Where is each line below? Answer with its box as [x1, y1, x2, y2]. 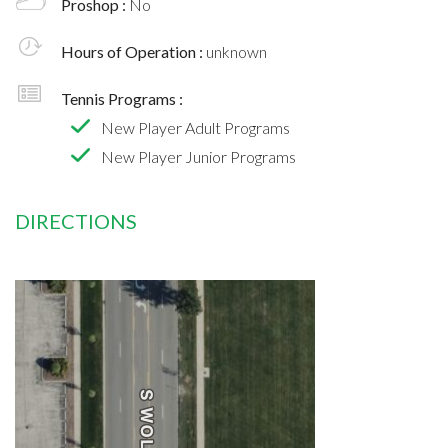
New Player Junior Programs [101, 146, 296, 166]
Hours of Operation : [61, 41, 206, 61]
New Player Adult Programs [101, 117, 290, 137]
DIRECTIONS [15, 208, 137, 233]
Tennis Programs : [61, 88, 183, 108]
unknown [206, 41, 267, 61]
